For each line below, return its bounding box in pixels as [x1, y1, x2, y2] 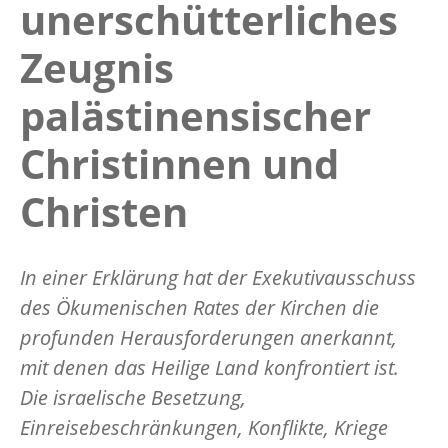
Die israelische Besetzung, [20, 383, 246, 411]
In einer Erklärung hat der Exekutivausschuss [20, 263, 416, 291]
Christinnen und [20, 135, 339, 191]
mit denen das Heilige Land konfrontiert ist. [20, 353, 399, 381]
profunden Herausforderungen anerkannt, [20, 323, 397, 351]
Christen [20, 183, 188, 239]
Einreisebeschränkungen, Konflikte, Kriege [20, 413, 388, 441]
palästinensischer [20, 87, 371, 143]
